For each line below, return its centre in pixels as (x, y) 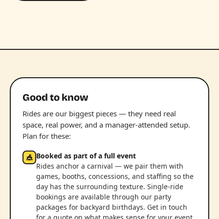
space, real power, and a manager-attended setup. (106, 125)
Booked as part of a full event (86, 156)
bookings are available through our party (104, 197)
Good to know (55, 97)
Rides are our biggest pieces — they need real (99, 113)
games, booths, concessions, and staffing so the (115, 176)
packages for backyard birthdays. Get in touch (112, 207)
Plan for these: (47, 136)
